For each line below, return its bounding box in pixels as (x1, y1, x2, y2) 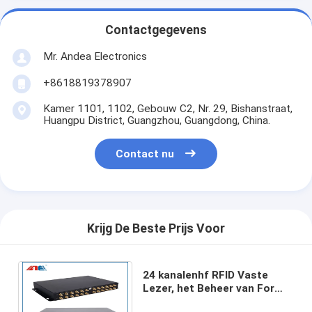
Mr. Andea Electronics (42, 49, 147, 63)
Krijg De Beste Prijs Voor (87, 221, 225, 236)
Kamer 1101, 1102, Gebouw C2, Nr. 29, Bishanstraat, (42, 102, 292, 115)
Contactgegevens (105, 23, 207, 38)
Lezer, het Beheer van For (142, 281, 274, 295)
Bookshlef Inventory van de (142, 295, 283, 308)
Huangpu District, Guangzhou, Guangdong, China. (42, 114, 270, 127)
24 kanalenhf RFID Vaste (142, 268, 268, 281)
